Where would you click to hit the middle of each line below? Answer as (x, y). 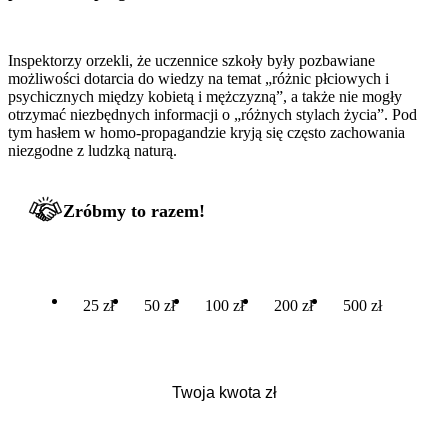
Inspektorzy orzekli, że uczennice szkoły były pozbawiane (191, 60)
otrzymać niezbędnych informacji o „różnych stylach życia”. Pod (212, 114)
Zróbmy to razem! (134, 210)
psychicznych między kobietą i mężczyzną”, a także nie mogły (205, 96)
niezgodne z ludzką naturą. (92, 150)
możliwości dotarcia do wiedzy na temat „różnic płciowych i (198, 78)
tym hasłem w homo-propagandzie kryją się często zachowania (206, 132)
